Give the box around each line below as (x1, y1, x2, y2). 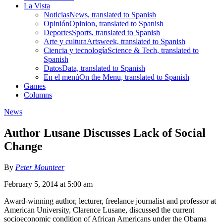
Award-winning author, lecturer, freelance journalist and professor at (4, 196, 216, 205)
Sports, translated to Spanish (72, 28, 160, 37)
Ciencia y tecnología (44, 46, 108, 55)
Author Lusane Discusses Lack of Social (4, 126, 206, 139)
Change (4, 139, 43, 153)
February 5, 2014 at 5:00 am (4, 179, 93, 188)
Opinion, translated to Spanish (69, 19, 164, 28)
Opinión (44, 19, 69, 28)
